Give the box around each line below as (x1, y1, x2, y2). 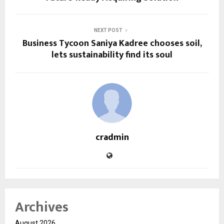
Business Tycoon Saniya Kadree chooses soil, (22, 35, 202, 51)
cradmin (95, 129, 129, 145)
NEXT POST (93, 27, 122, 33)
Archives (15, 195, 68, 219)
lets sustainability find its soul (51, 47, 172, 62)
